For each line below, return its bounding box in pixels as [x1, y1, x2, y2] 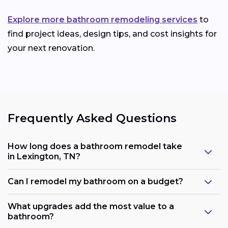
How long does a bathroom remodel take [8, 141, 182, 151]
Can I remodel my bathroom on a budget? [8, 176, 183, 186]
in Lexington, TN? [8, 151, 80, 161]
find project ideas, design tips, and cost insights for [8, 29, 217, 39]
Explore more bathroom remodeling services [8, 15, 197, 25]
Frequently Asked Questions [8, 111, 177, 126]
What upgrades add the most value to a [8, 201, 174, 211]
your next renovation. [8, 43, 95, 53]
